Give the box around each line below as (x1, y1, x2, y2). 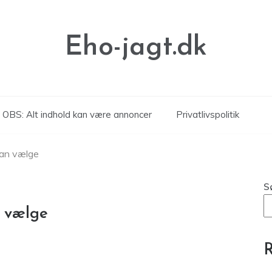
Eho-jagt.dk (65, 34, 207, 61)
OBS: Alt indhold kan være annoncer (2, 109, 152, 120)
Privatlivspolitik (176, 109, 239, 120)
